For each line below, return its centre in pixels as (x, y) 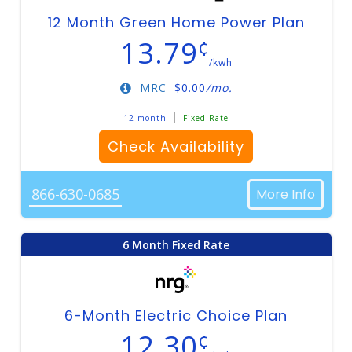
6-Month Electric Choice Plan (176, 315)
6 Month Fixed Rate (176, 245)
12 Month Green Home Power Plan (176, 22)
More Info (285, 194)
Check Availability (176, 147)
